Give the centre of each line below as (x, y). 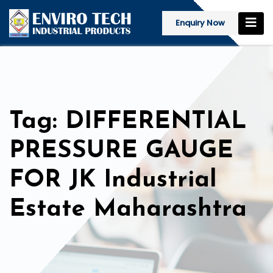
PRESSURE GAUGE (121, 151)
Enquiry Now (200, 23)
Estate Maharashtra (128, 210)
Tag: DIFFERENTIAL (128, 122)
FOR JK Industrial (113, 181)
